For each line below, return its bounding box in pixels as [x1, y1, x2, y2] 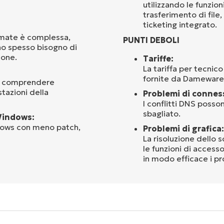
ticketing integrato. [143, 19, 217, 29]
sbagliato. [143, 108, 180, 118]
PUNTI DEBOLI [123, 34, 179, 45]
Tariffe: [143, 53, 173, 63]
